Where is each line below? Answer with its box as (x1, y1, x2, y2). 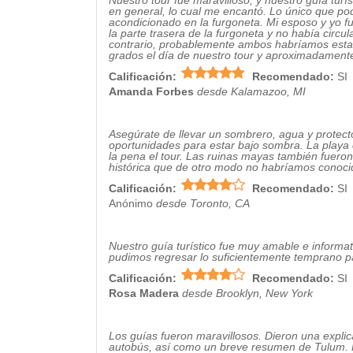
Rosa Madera (109, 287, 179, 299)
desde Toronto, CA (156, 197, 250, 210)
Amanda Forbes (109, 85, 194, 98)
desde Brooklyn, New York (182, 287, 313, 299)
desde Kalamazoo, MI (197, 85, 306, 98)
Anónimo (109, 197, 153, 210)
